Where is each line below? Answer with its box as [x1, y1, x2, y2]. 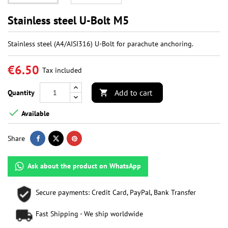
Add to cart [115, 88, 152, 98]
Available [20, 108, 49, 118]
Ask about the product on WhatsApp [27, 161, 141, 171]
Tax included [42, 66, 82, 75]
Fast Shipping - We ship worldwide [36, 209, 143, 219]
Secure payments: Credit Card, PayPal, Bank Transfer [36, 188, 196, 197]
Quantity [8, 88, 35, 98]
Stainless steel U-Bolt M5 [8, 13, 129, 28]
